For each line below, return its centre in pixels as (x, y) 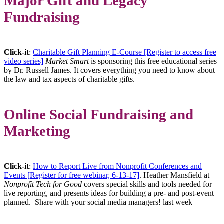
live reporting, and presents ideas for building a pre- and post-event (109, 193)
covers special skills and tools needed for (148, 184)
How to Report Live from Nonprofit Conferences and (117, 166)
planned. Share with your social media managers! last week (98, 202)
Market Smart (67, 61)
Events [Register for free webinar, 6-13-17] (72, 175)
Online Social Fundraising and (99, 114)
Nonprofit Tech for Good (44, 184)
